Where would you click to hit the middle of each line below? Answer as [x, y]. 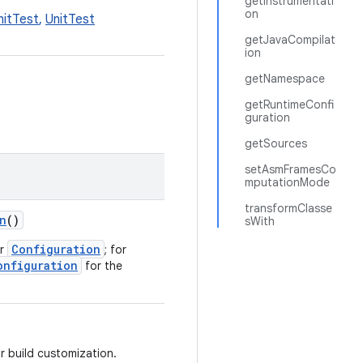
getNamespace [285, 79]
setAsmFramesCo [290, 169]
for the [102, 266]
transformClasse [288, 208]
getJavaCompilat [290, 40]
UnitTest [70, 19]
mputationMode [287, 182]
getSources [276, 143]
